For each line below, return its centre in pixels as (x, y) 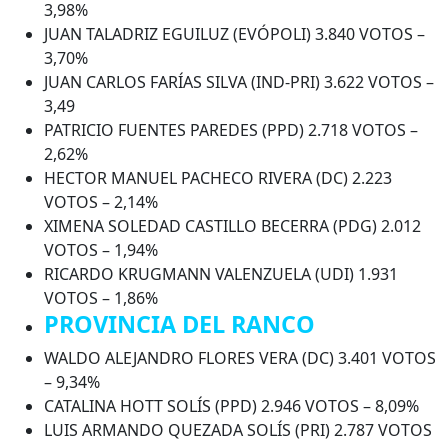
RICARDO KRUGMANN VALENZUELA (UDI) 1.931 (221, 273)
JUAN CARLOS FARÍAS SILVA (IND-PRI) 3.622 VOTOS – (239, 81)
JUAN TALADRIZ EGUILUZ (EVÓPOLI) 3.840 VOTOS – (234, 33)
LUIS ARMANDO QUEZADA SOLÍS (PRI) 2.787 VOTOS (238, 429)
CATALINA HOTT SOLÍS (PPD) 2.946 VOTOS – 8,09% (231, 405)
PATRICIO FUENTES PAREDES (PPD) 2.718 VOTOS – (231, 129)
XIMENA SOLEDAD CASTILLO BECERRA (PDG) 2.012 (232, 225)
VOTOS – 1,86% (101, 297)
